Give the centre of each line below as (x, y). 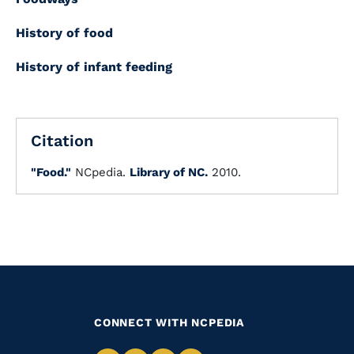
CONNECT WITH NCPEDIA (169, 322)
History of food (64, 33)
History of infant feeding (94, 67)
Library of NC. (169, 172)
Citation (62, 141)
